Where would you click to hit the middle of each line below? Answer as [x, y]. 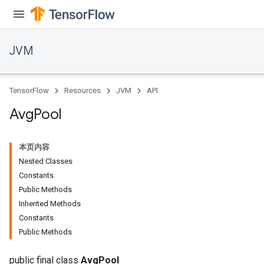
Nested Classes [46, 161]
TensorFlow [29, 90]
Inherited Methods [50, 204]
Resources [82, 90]
